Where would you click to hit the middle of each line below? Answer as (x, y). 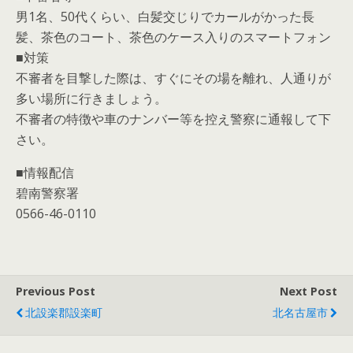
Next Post (308, 291)
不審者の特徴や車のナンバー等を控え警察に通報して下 (173, 119)
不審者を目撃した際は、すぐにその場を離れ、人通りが (173, 78)
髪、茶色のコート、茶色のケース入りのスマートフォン (173, 37)
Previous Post (56, 291)
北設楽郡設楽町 (64, 312)
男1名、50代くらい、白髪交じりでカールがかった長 (165, 17)
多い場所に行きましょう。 (91, 98)
